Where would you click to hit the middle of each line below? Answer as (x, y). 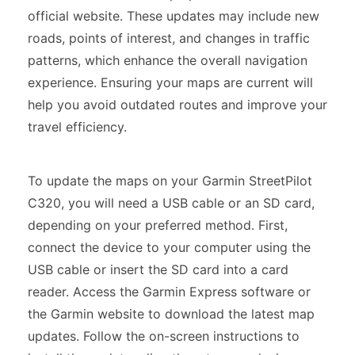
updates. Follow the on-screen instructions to (164, 336)
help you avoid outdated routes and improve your (177, 105)
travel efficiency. (77, 127)
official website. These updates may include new (174, 16)
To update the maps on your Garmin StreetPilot (170, 181)
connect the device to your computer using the (169, 248)
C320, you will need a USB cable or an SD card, (171, 203)
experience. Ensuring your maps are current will (170, 83)
